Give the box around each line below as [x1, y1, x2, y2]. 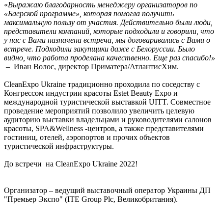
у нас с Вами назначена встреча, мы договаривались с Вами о [4, 35, 210, 44]
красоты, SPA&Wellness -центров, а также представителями [4, 124, 204, 133]
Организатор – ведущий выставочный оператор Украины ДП [4, 186, 211, 194]
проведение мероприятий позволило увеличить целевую [4, 106, 194, 115]
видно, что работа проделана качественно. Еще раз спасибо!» [4, 53, 215, 62]
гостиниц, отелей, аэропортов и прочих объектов [4, 133, 170, 141]
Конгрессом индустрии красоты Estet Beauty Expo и [4, 88, 178, 97]
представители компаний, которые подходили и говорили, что [4, 27, 214, 35]
